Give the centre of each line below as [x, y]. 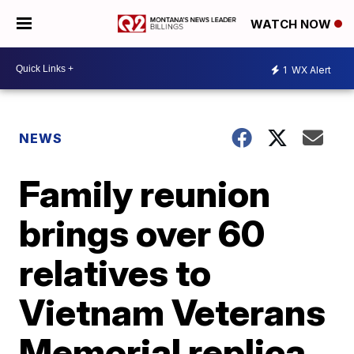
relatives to [115, 273]
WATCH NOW [292, 24]
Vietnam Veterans [173, 312]
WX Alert [310, 70]
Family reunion [145, 194]
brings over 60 [142, 233]
